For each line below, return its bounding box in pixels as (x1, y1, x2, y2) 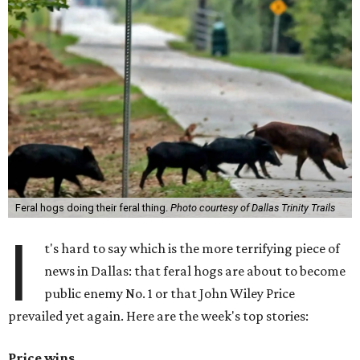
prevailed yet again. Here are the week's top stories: (8, 308, 309, 324)
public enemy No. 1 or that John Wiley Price (44, 285, 296, 301)
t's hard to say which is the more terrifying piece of (44, 240, 341, 256)
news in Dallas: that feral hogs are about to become (44, 263, 346, 279)
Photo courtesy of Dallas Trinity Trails (170, 202, 335, 214)
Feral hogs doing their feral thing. (14, 202, 170, 214)
